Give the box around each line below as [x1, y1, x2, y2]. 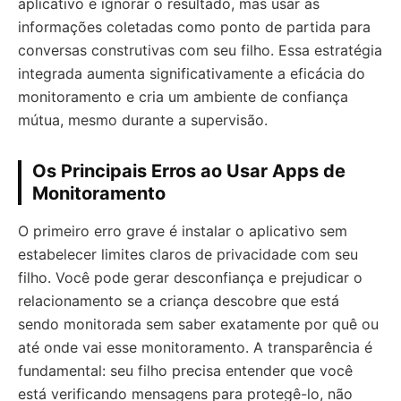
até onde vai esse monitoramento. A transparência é [18, 338, 372, 356]
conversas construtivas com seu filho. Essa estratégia [18, 41, 382, 59]
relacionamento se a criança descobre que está [18, 292, 339, 310]
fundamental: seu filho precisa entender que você [18, 362, 353, 380]
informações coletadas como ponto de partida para [18, 18, 371, 36]
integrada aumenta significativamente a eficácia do [18, 64, 365, 82]
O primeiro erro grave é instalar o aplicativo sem [18, 222, 347, 240]
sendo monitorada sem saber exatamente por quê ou [18, 315, 379, 333]
